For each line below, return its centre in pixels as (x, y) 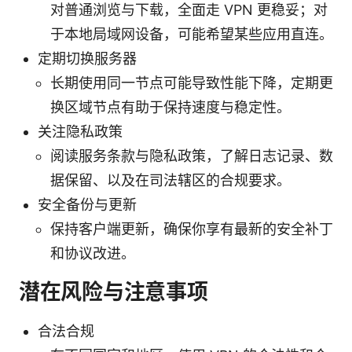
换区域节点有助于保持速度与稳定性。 (170, 107)
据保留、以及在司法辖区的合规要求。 (170, 180)
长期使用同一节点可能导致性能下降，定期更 (192, 82)
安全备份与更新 (87, 204)
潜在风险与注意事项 (114, 291)
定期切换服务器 (87, 58)
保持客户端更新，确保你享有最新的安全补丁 (192, 229)
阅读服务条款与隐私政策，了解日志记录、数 (192, 156)
